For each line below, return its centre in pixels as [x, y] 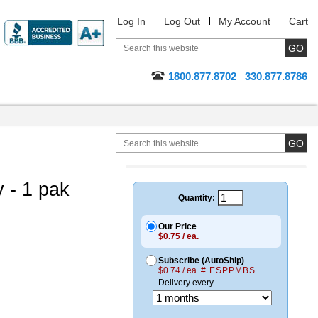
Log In [131, 21]
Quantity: [196, 198]
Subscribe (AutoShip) [201, 261]
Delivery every [186, 283]
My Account [245, 21]
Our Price [177, 226]
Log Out [182, 21]
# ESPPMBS [228, 270]
